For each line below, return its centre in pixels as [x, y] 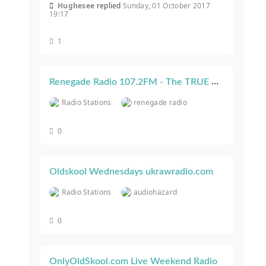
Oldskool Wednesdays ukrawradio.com [131, 172]
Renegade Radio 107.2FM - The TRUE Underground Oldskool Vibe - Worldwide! [215, 82]
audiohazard [155, 192]
